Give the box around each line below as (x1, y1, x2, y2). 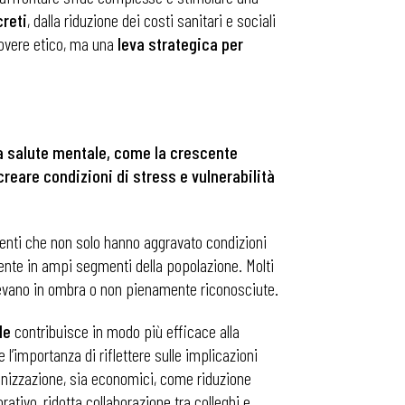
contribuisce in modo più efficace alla (11, 320, 240, 342)
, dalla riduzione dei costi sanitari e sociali (27, 9, 276, 31)
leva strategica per (118, 33, 243, 54)
